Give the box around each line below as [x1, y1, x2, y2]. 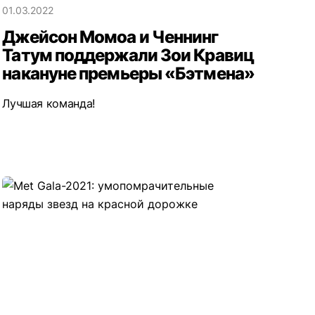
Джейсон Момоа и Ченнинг [2, 26, 219, 47]
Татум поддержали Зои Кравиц [2, 44, 254, 65]
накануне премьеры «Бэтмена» [2, 63, 255, 84]
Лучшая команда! [2, 96, 95, 110]
